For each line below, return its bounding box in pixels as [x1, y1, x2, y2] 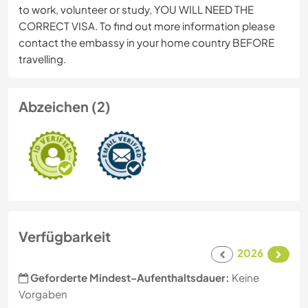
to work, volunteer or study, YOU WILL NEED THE [19, 3, 254, 16]
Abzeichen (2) [19, 98, 111, 115]
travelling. [19, 52, 66, 66]
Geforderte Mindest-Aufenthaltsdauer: [30, 271, 230, 285]
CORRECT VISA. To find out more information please [19, 19, 275, 33]
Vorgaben [19, 287, 67, 301]
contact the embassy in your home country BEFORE [19, 36, 274, 49]
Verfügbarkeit [19, 228, 111, 245]
